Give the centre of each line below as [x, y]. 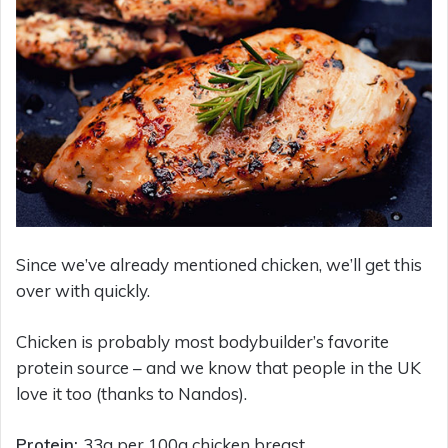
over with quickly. [83, 290]
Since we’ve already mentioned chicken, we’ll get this [219, 264]
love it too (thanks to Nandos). [131, 393]
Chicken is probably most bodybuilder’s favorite [202, 341]
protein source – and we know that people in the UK [218, 367]
